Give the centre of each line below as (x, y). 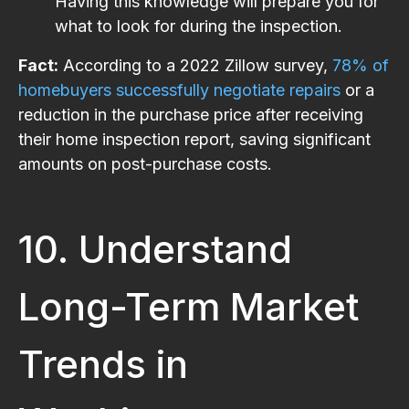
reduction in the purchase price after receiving (191, 114)
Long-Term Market (189, 306)
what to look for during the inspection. (199, 26)
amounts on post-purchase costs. (145, 163)
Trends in (103, 363)
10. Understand (155, 248)
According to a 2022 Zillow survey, (195, 65)
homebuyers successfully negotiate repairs (179, 89)
